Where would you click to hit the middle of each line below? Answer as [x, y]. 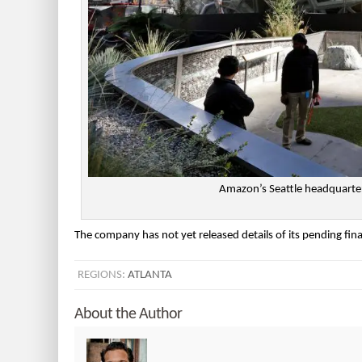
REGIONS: [103, 276]
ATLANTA [150, 276]
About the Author [128, 315]
